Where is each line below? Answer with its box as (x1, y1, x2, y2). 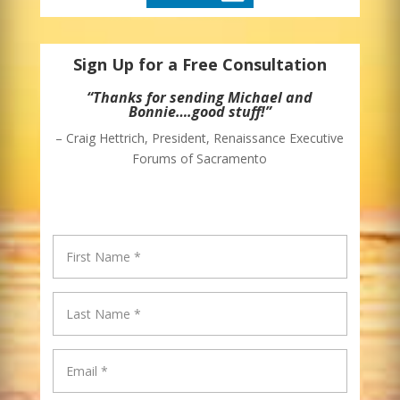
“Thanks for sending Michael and (87, 87, 313, 107)
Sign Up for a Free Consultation (72, 53, 327, 75)
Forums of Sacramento (132, 149, 268, 167)
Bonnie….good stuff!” (128, 101, 271, 121)
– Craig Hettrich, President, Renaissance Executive (55, 129, 345, 146)
